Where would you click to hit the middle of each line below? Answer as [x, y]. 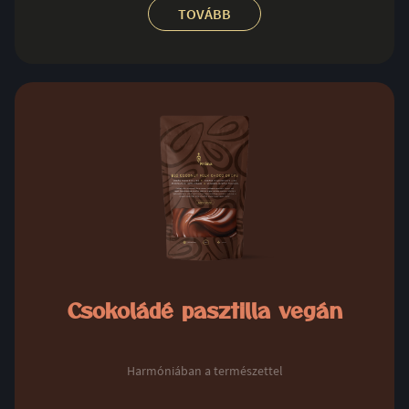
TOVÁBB [204, 13]
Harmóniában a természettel [204, 371]
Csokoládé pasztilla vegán [204, 311]
